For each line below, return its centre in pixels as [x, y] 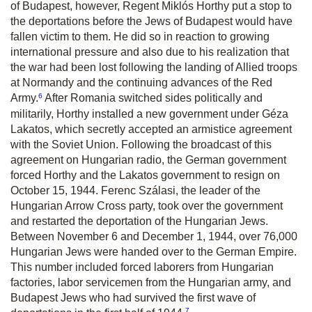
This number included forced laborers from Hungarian [142, 267]
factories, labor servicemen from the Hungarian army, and [151, 282]
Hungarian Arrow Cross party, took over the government [147, 205]
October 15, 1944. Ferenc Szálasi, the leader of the [135, 190]
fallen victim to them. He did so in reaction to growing [140, 37]
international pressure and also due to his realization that [150, 52]
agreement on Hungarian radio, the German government [148, 159]
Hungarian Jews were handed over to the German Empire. [154, 251]
